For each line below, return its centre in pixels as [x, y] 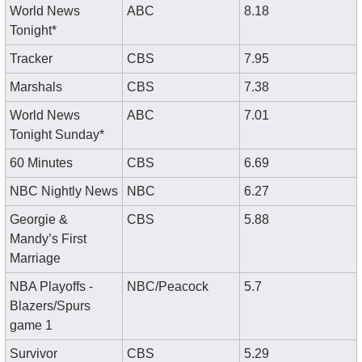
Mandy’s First [48, 238]
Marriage [35, 258]
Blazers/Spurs [50, 305]
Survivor [34, 353]
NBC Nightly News [64, 191]
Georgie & [39, 219]
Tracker [31, 58]
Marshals [36, 86]
